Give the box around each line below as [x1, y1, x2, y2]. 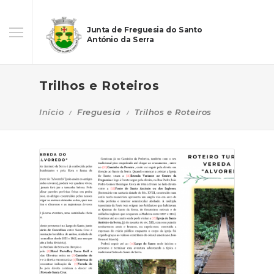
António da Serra [87, 35, 154, 45]
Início [39, 107, 64, 117]
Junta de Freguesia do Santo [87, 25, 202, 34]
